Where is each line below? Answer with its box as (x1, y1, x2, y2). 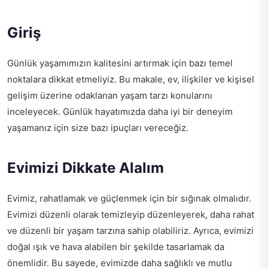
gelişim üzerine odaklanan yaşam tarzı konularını (7, 90, 212, 102)
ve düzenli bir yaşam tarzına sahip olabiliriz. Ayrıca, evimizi (7, 225, 254, 237)
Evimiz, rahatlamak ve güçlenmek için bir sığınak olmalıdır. (7, 193, 251, 205)
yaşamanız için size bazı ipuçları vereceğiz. (7, 122, 188, 134)
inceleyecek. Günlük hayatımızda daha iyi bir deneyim (7, 106, 233, 118)
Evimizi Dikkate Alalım (7, 159, 164, 177)
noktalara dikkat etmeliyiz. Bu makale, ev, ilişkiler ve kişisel (7, 74, 254, 86)
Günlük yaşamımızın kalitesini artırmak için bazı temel (7, 57, 233, 69)
